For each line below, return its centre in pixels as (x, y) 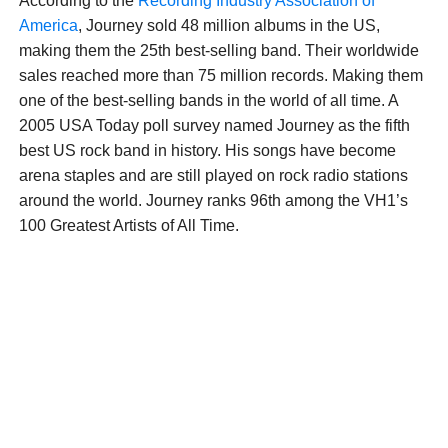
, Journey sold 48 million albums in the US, (228, 26)
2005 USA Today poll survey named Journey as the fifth (214, 126)
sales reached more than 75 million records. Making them (220, 76)
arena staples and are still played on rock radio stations (213, 176)
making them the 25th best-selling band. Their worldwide (218, 51)
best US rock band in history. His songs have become (207, 151)
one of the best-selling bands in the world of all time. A (208, 101)
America (48, 26)
